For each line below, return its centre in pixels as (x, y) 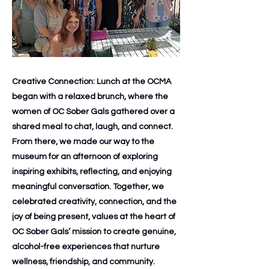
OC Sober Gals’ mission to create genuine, (94, 232)
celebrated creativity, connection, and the (94, 202)
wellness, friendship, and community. (83, 262)
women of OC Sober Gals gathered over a (93, 112)
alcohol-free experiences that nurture (86, 247)
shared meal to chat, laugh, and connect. (92, 127)
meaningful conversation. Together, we (88, 187)
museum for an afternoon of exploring (85, 157)
